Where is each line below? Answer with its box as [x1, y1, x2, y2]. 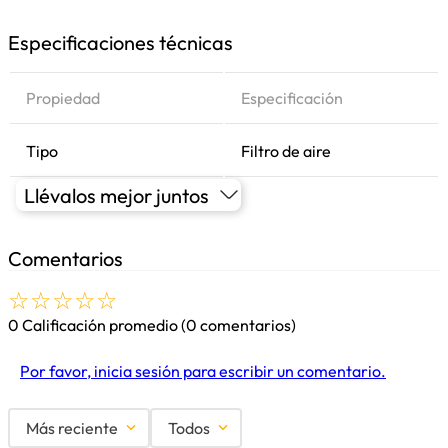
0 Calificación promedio [8, 315, 178, 336]
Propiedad [26, 88, 100, 108]
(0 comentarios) [181, 315, 296, 336]
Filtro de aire [241, 141, 331, 161]
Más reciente [26, 418, 118, 439]
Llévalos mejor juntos [24, 182, 209, 208]
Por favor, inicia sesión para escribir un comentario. [20, 361, 386, 382]
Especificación [241, 88, 343, 108]
